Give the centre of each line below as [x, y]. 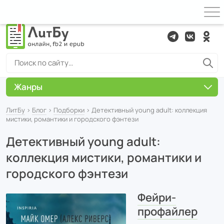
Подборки [69, 110]
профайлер [167, 211]
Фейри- [156, 197]
